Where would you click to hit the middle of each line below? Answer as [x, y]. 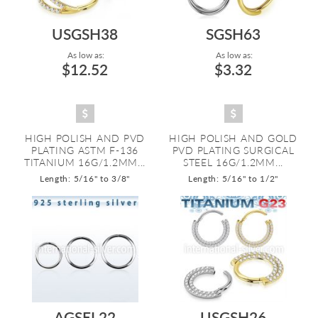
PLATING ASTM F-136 [85, 150]
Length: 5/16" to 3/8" [85, 179]
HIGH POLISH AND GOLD [233, 138]
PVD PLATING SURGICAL [233, 150]
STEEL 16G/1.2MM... [233, 162]
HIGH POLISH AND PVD [85, 138]
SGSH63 [233, 34]
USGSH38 [85, 34]
